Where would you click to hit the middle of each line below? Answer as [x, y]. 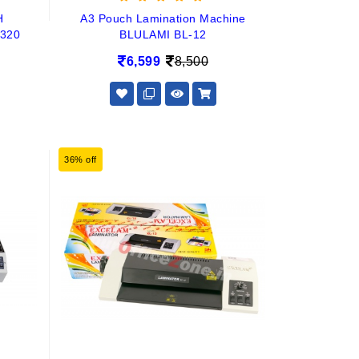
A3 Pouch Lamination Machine [163, 18]
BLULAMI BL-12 [163, 34]
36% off [81, 159]
